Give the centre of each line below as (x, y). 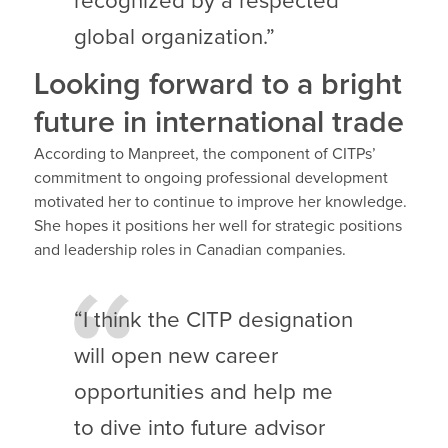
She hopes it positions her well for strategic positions (217, 226)
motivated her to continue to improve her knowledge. (220, 202)
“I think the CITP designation (213, 320)
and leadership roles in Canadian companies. (189, 250)
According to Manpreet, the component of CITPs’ (204, 154)
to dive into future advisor (199, 428)
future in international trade (218, 123)
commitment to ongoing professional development (210, 178)
